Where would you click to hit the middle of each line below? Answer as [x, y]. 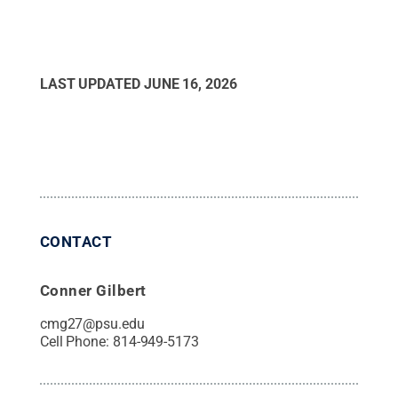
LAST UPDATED [92, 84]
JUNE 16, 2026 [190, 84]
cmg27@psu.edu [92, 323]
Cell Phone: [76, 341]
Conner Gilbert [93, 290]
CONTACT [76, 241]
